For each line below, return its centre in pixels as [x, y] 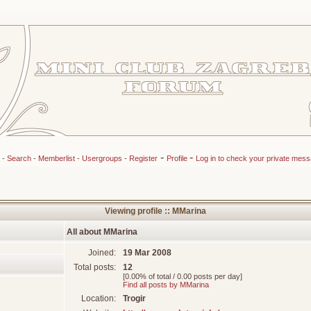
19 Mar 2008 [147, 253]
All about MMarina [102, 232]
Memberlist [56, 158]
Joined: [103, 253]
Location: [100, 299]
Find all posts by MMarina [166, 285]
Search [19, 158]
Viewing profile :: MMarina [155, 211]
